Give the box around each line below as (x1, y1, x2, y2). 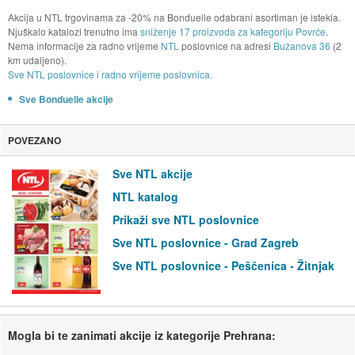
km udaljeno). (7, 53, 67, 67)
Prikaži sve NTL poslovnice (113, 212, 259, 228)
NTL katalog (113, 189, 178, 205)
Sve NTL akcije (113, 166, 193, 182)
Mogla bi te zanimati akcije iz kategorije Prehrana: (8, 327, 276, 344)
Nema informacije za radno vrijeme (7, 39, 161, 53)
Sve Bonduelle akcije (18, 92, 113, 107)
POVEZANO (7, 133, 61, 148)
